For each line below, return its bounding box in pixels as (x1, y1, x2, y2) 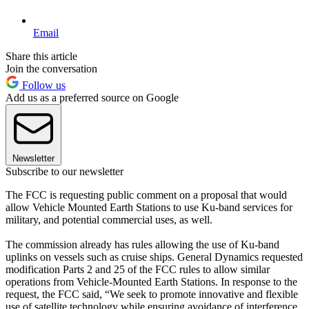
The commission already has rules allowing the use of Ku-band (6, 238, 279, 250)
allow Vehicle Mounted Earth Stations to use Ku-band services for (6, 201, 292, 213)
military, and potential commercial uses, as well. (6, 213, 212, 226)
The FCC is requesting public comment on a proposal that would (6, 188, 287, 201)
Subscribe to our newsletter (6, 165, 123, 177)
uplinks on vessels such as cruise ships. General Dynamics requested (6, 250, 303, 263)
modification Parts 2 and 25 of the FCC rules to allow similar (6, 263, 270, 275)
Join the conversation (6, 62, 97, 74)
